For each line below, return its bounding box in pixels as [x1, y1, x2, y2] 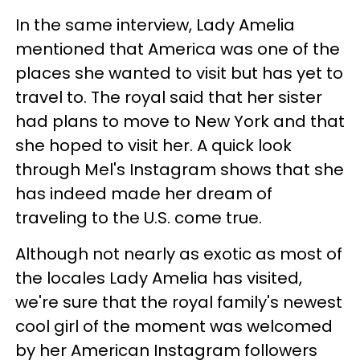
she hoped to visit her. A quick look [15, 133, 292, 157]
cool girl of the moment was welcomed [15, 314, 333, 337]
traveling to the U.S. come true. [15, 206, 266, 229]
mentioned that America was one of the [15, 37, 340, 60]
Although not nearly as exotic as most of [15, 242, 342, 265]
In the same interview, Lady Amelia [15, 13, 295, 36]
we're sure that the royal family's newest [15, 290, 342, 313]
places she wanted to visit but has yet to [15, 61, 343, 84]
